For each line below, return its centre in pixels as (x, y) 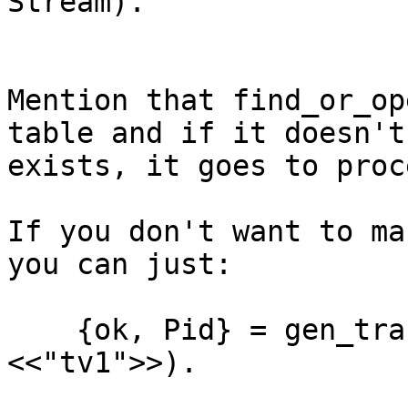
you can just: (120, 265)
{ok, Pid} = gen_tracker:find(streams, (42, 330)
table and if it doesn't (206, 133)
